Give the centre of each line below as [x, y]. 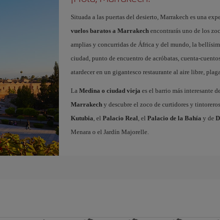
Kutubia [82, 118]
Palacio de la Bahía [174, 118]
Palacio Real [120, 118]
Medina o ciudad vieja [110, 91]
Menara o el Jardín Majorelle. [110, 132]
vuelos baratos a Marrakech [110, 31]
